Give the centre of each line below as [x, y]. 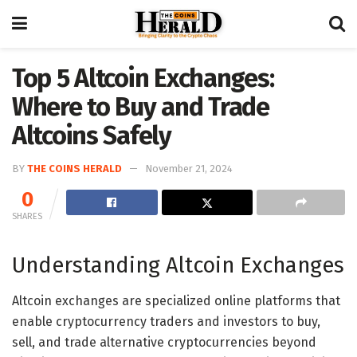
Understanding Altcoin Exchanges [178, 266]
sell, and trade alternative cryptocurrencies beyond [164, 343]
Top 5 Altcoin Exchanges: [143, 78]
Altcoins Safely [92, 135]
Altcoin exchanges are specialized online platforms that [176, 301]
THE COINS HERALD [75, 168]
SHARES [27, 216]
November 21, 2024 [189, 168]
